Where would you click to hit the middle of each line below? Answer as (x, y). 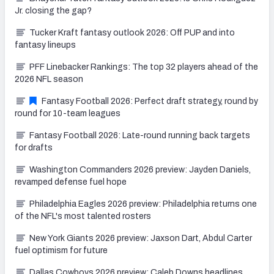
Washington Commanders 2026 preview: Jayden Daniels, (140, 169)
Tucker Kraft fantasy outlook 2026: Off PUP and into (132, 32)
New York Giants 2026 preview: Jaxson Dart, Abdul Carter (141, 238)
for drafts (34, 147)
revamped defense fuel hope (71, 182)
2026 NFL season (49, 79)
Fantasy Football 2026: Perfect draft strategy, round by (150, 101)
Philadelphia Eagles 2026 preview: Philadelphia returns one (143, 204)
